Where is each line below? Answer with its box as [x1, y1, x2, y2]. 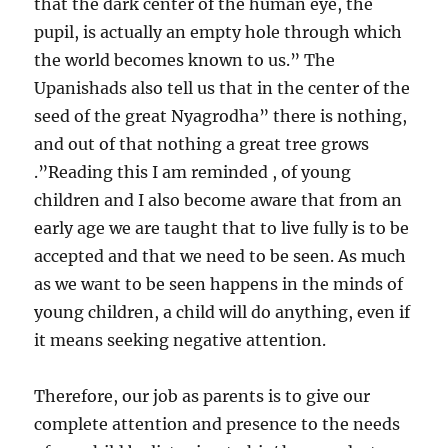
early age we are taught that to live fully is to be [34, 218, 410, 238]
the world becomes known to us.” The [34, 50, 336, 70]
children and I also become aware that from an [34, 190, 403, 210]
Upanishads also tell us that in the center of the [34, 78, 411, 98]
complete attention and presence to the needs [34, 414, 401, 434]
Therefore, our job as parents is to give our [34, 386, 371, 406]
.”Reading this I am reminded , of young [34, 162, 352, 182]
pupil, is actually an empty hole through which [34, 22, 403, 42]
